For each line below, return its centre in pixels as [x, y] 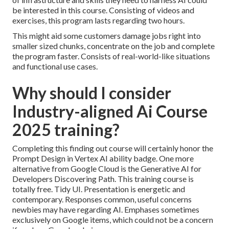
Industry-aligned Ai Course [110, 111]
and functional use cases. [55, 66]
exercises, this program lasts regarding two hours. [98, 20]
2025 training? [66, 130]
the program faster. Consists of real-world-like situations [111, 56]
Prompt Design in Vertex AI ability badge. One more [103, 158]
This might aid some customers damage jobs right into [107, 36]
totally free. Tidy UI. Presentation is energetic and [99, 189]
